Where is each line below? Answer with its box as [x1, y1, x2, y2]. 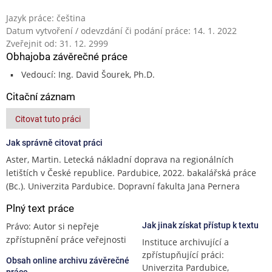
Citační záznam [6, 90, 75, 103]
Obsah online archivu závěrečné [6, 255, 129, 265]
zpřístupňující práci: [142, 248, 224, 260]
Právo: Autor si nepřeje [6, 220, 99, 232]
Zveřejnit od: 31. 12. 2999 [6, 37, 108, 49]
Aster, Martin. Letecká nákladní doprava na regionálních [6, 153, 234, 165]
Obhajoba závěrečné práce [6, 50, 127, 63]
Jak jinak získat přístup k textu [142, 220, 259, 230]
